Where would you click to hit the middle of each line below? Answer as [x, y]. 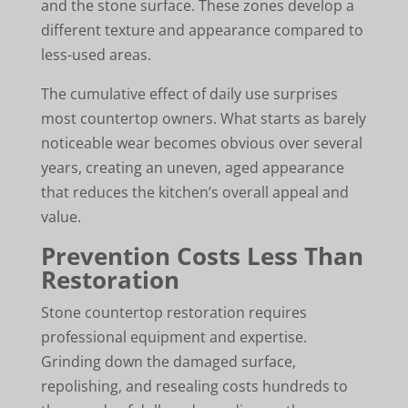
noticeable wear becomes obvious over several [201, 143]
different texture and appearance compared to [202, 30]
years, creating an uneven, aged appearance [192, 167]
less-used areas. [96, 54]
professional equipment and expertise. [173, 337]
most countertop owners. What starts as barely [203, 118]
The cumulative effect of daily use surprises [189, 93]
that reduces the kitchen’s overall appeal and [194, 192]
